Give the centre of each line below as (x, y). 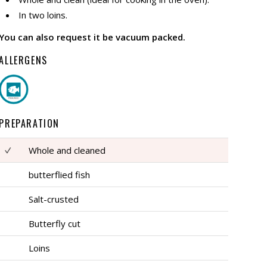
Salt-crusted (54, 199)
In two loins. (43, 15)
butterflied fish (60, 175)
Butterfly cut (55, 224)
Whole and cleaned (67, 150)
